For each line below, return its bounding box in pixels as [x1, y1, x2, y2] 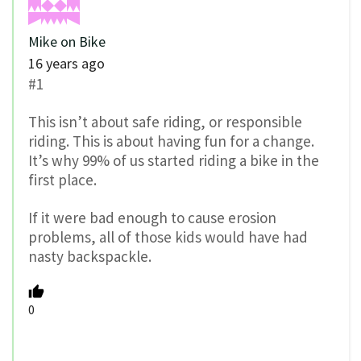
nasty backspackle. [28, 246, 151, 266]
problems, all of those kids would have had [28, 226, 308, 247]
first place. [28, 169, 97, 189]
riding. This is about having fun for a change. [28, 131, 314, 151]
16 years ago [28, 54, 105, 73]
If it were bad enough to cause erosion [28, 207, 276, 227]
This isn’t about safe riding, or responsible [28, 111, 302, 131]
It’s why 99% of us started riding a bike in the [28, 150, 319, 170]
